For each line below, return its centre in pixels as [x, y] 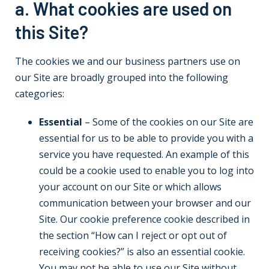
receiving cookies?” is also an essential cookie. [142, 252]
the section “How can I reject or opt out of [133, 235]
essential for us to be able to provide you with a [146, 138]
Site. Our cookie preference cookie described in [144, 219]
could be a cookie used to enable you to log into [147, 171]
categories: [40, 94]
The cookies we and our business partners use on [128, 61]
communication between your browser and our [145, 203]
